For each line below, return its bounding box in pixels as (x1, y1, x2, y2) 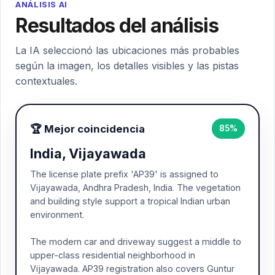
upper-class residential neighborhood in (30, 250, 195, 260)
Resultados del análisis (15, 14, 219, 37)
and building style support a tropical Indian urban (30, 196, 230, 206)
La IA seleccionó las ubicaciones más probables (15, 44, 239, 56)
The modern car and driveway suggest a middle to (30, 236, 241, 247)
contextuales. (15, 75, 77, 87)
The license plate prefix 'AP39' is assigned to (30, 169, 219, 179)
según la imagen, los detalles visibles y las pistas (15, 60, 239, 72)
